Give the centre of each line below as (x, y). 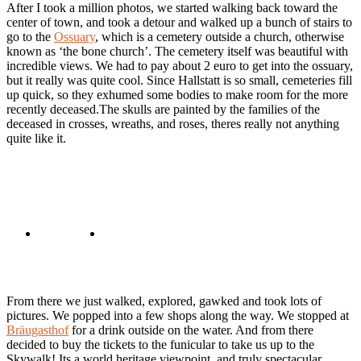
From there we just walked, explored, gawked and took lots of (164, 301)
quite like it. (36, 139)
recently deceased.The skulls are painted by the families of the (163, 110)
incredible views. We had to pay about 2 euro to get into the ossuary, (180, 66)
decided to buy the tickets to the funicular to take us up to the (160, 345)
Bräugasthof (37, 330)
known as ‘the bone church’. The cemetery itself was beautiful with (177, 52)
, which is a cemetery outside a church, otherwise (220, 37)
